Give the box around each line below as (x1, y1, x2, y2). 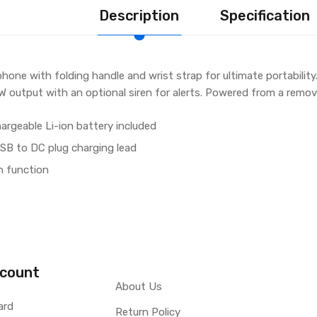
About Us (115, 279, 162, 293)
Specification (220, 6, 310, 24)
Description (99, 6, 179, 24)
